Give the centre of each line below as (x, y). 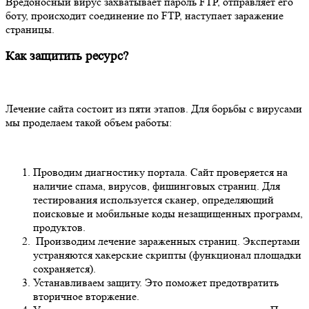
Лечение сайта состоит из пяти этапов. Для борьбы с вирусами (154, 109)
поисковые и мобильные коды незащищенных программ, (168, 214)
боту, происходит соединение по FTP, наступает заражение (144, 15)
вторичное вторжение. (86, 297)
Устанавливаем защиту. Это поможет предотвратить (156, 283)
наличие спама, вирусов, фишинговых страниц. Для (157, 186)
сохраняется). (64, 269)
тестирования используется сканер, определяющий (153, 200)
